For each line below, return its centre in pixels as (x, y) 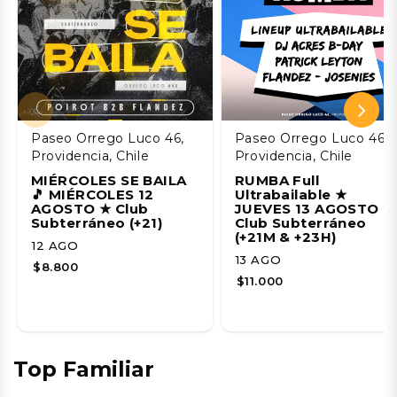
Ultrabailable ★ (291, 194)
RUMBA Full (277, 180)
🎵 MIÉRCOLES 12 (93, 194)
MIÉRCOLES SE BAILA (109, 180)
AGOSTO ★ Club (90, 208)
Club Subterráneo (300, 222)
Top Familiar (84, 369)
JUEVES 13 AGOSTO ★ (315, 208)
